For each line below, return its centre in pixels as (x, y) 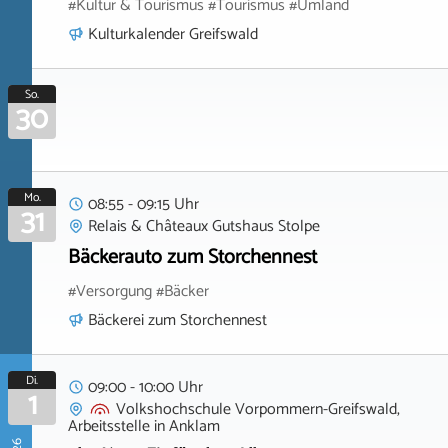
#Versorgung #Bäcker (138, 291)
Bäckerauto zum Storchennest (192, 257)
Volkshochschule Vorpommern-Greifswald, (258, 409)
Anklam (194, 426)
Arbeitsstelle (109, 426)
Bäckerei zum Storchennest (177, 320)
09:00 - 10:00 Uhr (145, 387)
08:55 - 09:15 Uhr (143, 204)
